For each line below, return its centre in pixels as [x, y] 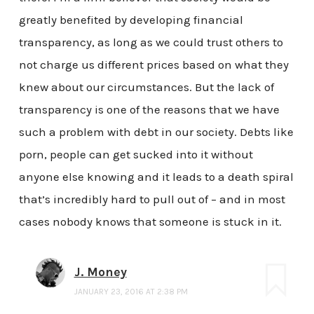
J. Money [100, 272]
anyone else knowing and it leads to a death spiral [156, 177]
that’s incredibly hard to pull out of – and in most [152, 199]
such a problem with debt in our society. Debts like [156, 132]
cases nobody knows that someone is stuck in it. [150, 222]
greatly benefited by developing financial [131, 20]
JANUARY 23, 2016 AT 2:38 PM [131, 292]
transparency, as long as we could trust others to [151, 42]
